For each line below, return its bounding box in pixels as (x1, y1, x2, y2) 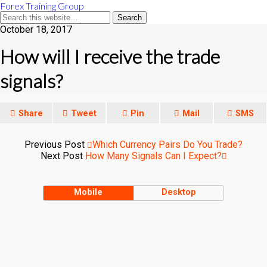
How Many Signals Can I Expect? (85, 150, 222, 162)
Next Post (40, 150, 85, 162)
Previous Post (24, 139, 87, 150)
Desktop (161, 187, 196, 197)
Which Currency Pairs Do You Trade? (92, 139, 243, 150)
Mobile (74, 187, 103, 197)
